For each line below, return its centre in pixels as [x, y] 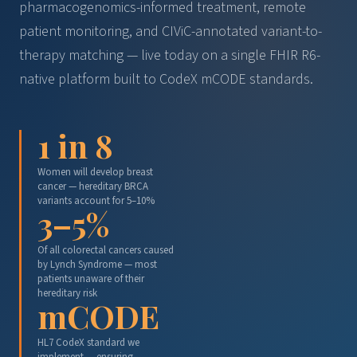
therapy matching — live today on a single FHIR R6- [170, 55]
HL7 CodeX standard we [88, 343]
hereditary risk [67, 293]
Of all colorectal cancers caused [106, 250]
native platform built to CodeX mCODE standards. [166, 79]
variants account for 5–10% [96, 201]
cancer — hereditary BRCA [93, 186]
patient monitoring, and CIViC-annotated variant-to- [171, 31]
